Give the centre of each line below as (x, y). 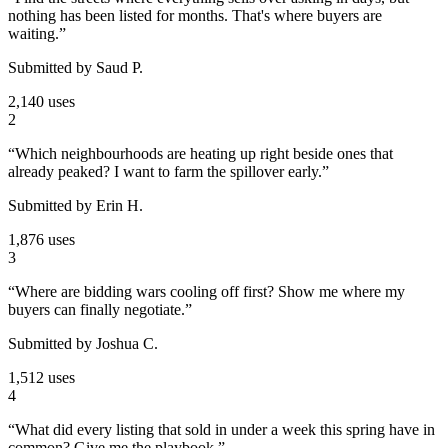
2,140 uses (41, 102)
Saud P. (119, 68)
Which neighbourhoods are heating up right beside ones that (204, 154)
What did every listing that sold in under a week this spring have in (225, 430)
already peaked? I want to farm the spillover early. (165, 172)
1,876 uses (41, 240)
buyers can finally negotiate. (96, 310)
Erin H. (119, 206)
